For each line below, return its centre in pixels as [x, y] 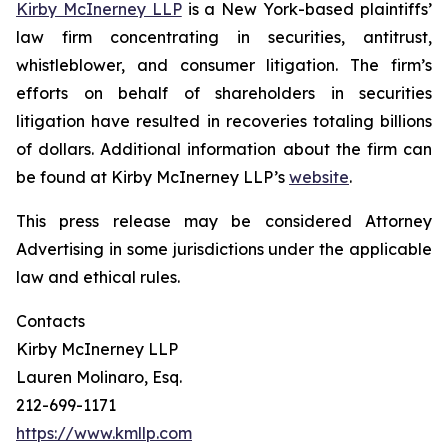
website [319, 177]
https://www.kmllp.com [104, 433]
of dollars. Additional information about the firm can [224, 149]
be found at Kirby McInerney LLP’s [152, 177]
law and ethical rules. [98, 277]
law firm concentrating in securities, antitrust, [224, 37]
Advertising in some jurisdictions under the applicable [224, 249]
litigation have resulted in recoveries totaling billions [224, 121]
